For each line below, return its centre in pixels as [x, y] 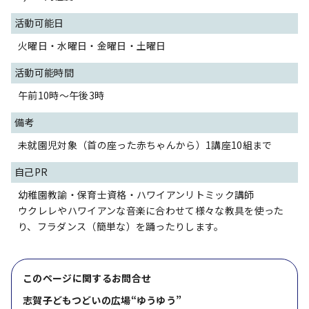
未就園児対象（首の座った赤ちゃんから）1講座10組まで [145, 145]
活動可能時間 [44, 72]
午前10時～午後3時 [61, 95]
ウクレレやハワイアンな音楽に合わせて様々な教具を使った [151, 210]
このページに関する [67, 278]
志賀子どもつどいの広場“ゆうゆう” [102, 300]
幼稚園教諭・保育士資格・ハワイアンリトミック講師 [136, 195]
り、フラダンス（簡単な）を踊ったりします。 [121, 226]
